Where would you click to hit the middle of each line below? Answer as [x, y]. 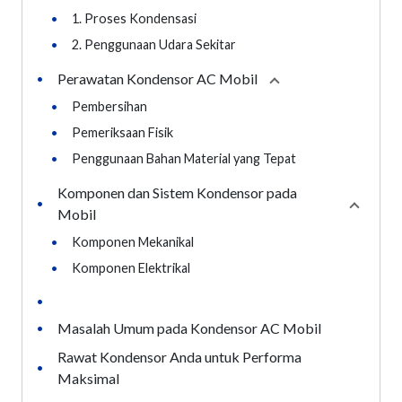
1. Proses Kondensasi [135, 18]
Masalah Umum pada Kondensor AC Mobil [191, 328]
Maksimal [90, 378]
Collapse [301, 80]
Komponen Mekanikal [134, 241]
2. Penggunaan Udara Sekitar [155, 44]
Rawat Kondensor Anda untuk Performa [179, 356]
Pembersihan [111, 106]
